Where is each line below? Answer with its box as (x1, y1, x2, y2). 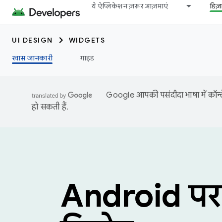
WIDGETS (68, 36, 105, 45)
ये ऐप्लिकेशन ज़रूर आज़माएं (92, 1, 168, 10)
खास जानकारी (12, 54, 53, 62)
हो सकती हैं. (32, 102, 68, 112)
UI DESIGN (12, 36, 53, 45)
